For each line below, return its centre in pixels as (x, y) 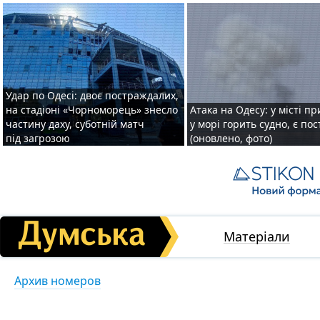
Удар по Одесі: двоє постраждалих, (92, 95)
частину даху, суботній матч (75, 124)
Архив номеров (57, 281)
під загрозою (38, 138)
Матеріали (257, 236)
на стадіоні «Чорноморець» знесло (92, 110)
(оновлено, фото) (231, 138)
